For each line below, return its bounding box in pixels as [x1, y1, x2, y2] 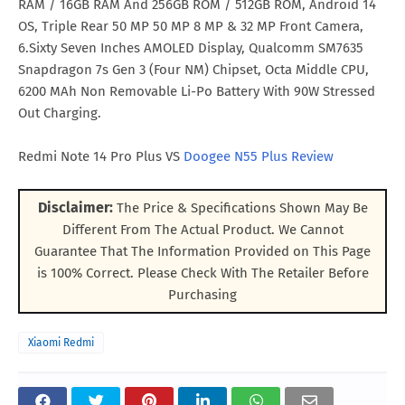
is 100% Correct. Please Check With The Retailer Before [36, 265, 369, 282]
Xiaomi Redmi [28, 336, 94, 350]
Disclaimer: [37, 199, 113, 217]
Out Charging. [18, 105, 101, 122]
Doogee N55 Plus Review [184, 148, 334, 165]
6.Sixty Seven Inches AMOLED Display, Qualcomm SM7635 [18, 40, 363, 57]
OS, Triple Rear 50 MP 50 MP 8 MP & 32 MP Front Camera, [18, 18, 363, 35]
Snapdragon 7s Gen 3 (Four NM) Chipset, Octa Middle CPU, [18, 61, 369, 79]
